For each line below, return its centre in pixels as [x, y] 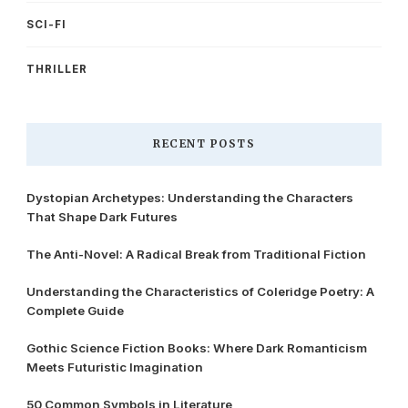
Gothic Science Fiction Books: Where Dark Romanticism [197, 347]
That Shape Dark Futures [102, 216]
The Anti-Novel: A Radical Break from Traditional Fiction [196, 254]
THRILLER [57, 69]
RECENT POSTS [204, 143]
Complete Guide [75, 310]
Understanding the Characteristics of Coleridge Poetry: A [200, 291]
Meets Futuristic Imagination [115, 367]
